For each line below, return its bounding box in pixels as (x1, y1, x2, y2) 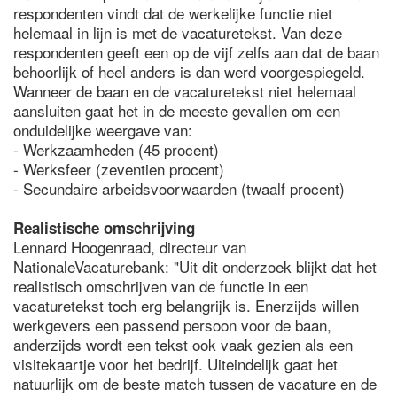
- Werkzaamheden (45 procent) (13, 138, 219, 160)
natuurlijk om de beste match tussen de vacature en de (13, 372, 377, 394)
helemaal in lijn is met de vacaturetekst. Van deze (13, 21, 342, 43)
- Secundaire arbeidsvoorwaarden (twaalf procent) (13, 177, 345, 199)
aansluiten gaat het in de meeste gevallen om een (13, 99, 340, 121)
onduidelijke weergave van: (13, 119, 192, 141)
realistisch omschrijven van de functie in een (13, 275, 308, 297)
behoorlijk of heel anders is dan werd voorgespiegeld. (13, 60, 365, 82)
